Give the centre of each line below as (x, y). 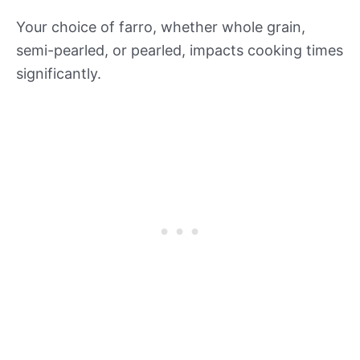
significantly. (59, 73)
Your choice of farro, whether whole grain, (161, 27)
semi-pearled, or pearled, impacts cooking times (180, 50)
